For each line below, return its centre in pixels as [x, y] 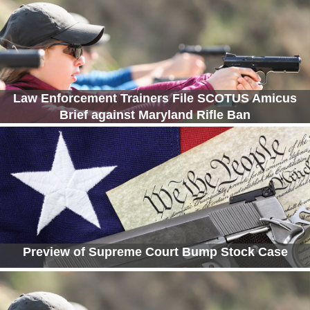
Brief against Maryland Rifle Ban [155, 115]
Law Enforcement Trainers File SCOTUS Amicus [155, 99]
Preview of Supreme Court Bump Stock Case [155, 252]
